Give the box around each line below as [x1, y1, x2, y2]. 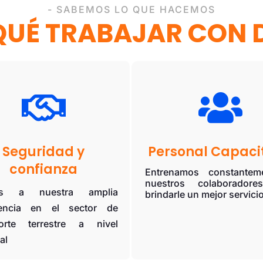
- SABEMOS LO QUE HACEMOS [48, 4, 215, 16]
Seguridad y [2, 143, 85, 161]
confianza [9, 160, 78, 179]
